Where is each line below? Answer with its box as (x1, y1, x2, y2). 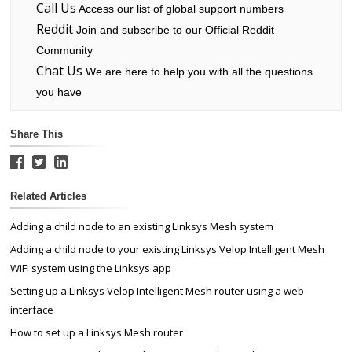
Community (35, 44, 93, 57)
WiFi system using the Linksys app (10, 261, 172, 276)
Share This (10, 128, 64, 141)
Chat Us (35, 62, 82, 80)
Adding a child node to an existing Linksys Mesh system (10, 219, 274, 234)
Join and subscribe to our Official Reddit (72, 24, 274, 37)
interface (10, 302, 54, 317)
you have (35, 86, 82, 99)
